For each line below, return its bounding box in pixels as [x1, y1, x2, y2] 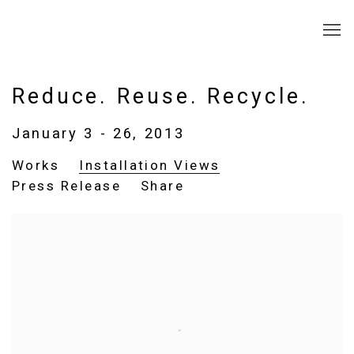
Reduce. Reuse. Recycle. [12, 84, 310, 109]
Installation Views [79, 157, 220, 173]
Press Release [12, 178, 121, 194]
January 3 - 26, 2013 [12, 125, 185, 141]
